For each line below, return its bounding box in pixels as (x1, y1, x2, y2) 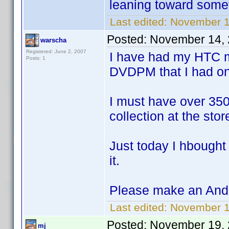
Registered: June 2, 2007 (26, 49, 86, 54)
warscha (40, 36, 66, 44)
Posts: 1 (26, 55, 45, 61)
